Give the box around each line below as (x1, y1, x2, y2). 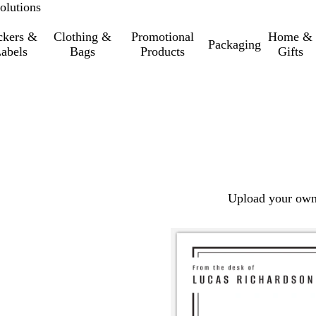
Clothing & (54, 30, 112, 44)
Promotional (131, 30, 195, 44)
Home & (268, 30, 313, 44)
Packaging (207, 37, 261, 51)
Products (140, 44, 186, 59)
